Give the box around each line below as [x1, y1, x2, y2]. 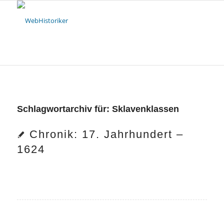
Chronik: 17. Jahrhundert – [29, 128, 183, 140]
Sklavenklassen [111, 104, 179, 114]
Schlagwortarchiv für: [16, 104, 112, 114]
